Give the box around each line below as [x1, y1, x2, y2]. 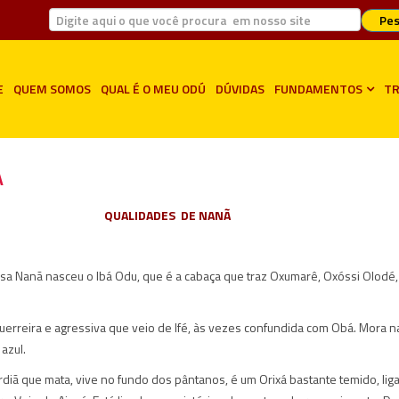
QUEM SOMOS [13, 78, 91, 98]
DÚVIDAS [216, 78, 265, 98]
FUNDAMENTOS [274, 78, 362, 98]
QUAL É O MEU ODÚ [101, 78, 206, 98]
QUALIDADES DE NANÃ [103, 205, 231, 224]
